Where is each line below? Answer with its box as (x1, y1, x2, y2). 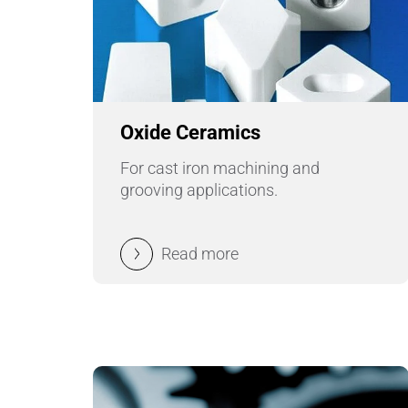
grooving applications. (120, 180, 278, 200)
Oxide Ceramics (120, 121, 260, 145)
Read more (161, 243, 239, 263)
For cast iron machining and (120, 158, 320, 178)
